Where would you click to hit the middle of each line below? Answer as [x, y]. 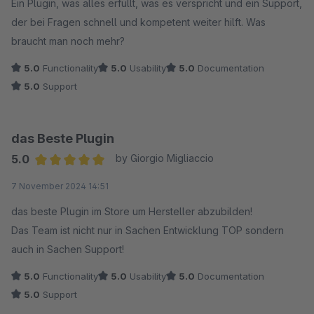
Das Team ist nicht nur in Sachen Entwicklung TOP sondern [148, 230]
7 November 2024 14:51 [60, 186]
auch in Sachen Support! [68, 249]
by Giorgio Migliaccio [164, 158]
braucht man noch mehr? [68, 41]
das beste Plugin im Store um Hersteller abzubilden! [132, 211]
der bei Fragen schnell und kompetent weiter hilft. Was [138, 22]
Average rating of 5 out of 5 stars [118, 177]
